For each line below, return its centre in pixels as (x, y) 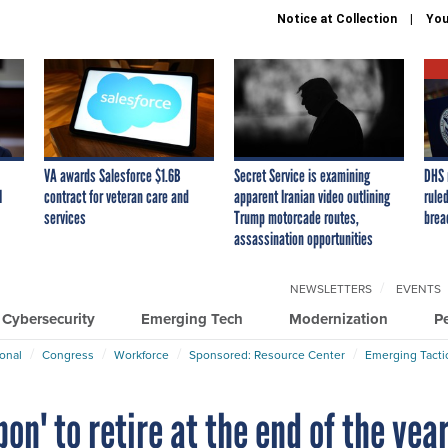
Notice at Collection (337, 19)
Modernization (338, 318)
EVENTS (418, 288)
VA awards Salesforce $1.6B (112, 175)
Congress (68, 354)
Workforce (141, 354)
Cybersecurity (48, 318)
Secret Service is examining (302, 175)
